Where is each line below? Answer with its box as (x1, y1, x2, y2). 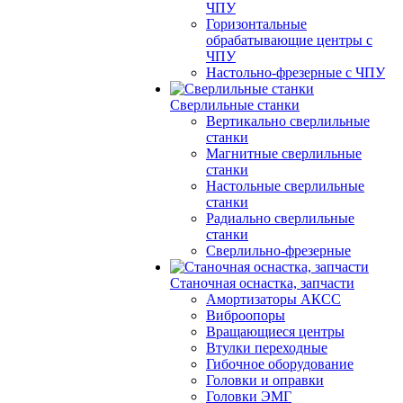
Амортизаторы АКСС (206, 291, 341, 307)
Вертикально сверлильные (206, 113, 370, 129)
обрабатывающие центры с (206, 32, 372, 48)
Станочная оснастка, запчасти (170, 275, 354, 291)
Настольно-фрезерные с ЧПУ (206, 65, 385, 80)
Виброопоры (206, 308, 285, 323)
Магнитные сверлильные (206, 146, 362, 161)
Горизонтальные (206, 16, 307, 31)
